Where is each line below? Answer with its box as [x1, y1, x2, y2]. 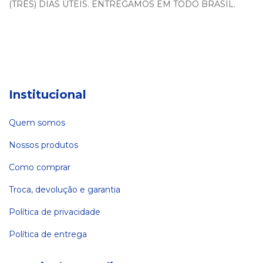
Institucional [9, 87, 86, 102]
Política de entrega [9, 228, 87, 240]
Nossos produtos [9, 139, 78, 150]
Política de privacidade [9, 206, 100, 217]
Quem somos [9, 117, 65, 128]
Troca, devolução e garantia [9, 184, 120, 195]
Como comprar [9, 161, 70, 173]
